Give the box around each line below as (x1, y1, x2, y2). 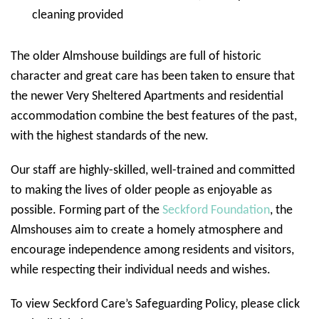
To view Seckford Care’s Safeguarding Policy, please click (11, 298, 300, 311)
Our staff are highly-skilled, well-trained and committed (11, 164, 295, 177)
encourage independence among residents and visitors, (11, 244, 294, 257)
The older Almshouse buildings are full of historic (11, 50, 261, 63)
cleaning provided (32, 9, 123, 22)
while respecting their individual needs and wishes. (11, 263, 271, 277)
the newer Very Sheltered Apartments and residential (11, 90, 283, 103)
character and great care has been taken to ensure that (11, 70, 295, 83)
